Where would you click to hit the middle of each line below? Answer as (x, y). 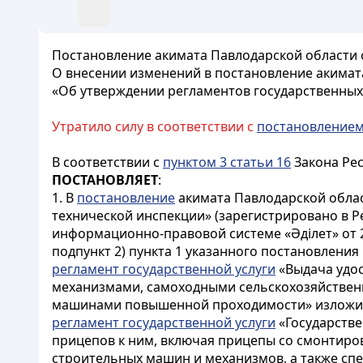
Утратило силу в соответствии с (154, 126)
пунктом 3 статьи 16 (227, 162)
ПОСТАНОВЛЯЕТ (105, 180)
